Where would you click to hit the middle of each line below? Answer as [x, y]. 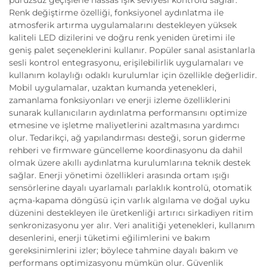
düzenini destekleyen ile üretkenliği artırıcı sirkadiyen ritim [131, 213]
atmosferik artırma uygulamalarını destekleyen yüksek [123, 25]
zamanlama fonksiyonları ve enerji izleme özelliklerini [120, 100]
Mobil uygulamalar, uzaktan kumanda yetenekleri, [113, 88]
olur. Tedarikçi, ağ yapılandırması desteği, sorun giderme [127, 138]
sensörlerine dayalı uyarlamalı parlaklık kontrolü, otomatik [130, 188]
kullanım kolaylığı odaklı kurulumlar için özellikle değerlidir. [133, 75]
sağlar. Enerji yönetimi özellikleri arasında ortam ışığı [119, 175]
